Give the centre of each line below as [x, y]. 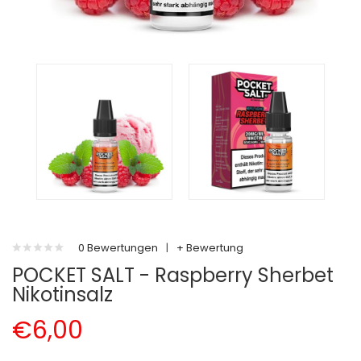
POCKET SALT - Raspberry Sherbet [173, 275]
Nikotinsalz [62, 295]
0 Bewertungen [118, 248]
